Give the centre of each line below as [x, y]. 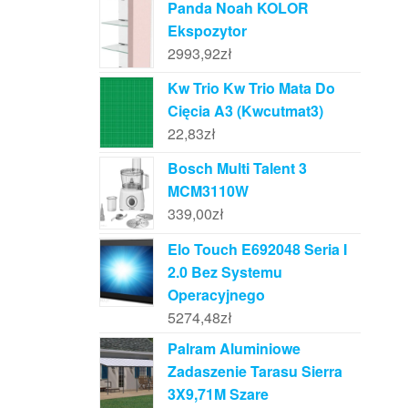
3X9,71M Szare [218, 393]
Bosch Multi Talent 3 [237, 168]
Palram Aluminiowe [234, 348]
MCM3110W [208, 191]
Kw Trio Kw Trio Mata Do [251, 87]
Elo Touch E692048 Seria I [257, 249]
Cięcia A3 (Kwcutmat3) [245, 110]
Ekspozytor [207, 30]
